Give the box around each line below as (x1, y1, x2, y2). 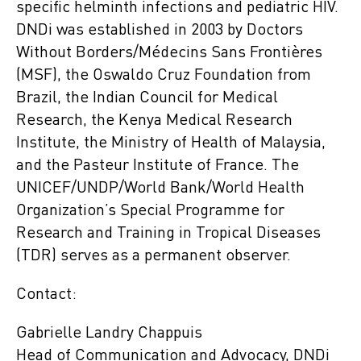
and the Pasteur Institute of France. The (16, 158, 299, 175)
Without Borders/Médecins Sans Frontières (16, 45, 322, 62)
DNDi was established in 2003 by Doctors (16, 23, 303, 39)
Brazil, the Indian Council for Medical (16, 90, 278, 107)
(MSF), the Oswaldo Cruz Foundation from (16, 68, 311, 85)
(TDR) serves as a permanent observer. (16, 248, 291, 265)
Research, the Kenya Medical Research (16, 113, 293, 130)
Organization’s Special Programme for (16, 203, 284, 220)
